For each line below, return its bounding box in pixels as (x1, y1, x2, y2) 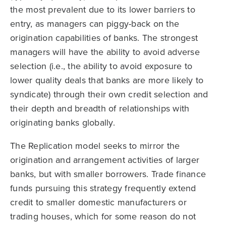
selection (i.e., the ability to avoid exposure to (10, 59, 193, 72)
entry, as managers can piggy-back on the (10, 17, 179, 30)
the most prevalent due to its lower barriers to (10, 3, 195, 16)
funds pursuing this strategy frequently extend (10, 181, 196, 194)
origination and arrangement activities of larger (10, 153, 199, 166)
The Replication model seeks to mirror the (10, 139, 180, 152)
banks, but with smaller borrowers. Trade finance (10, 167, 206, 180)
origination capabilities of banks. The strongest (10, 31, 198, 44)
